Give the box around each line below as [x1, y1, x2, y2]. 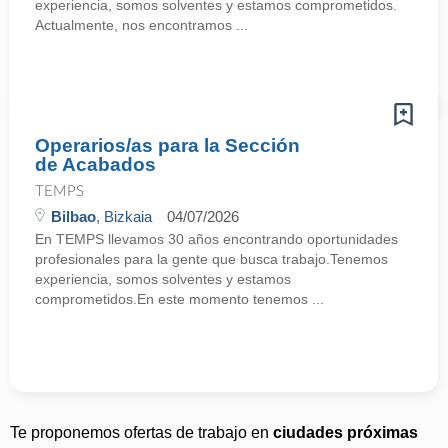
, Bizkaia [96, 208, 152, 225]
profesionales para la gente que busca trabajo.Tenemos [35, 251, 388, 267]
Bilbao [51, 208, 96, 225]
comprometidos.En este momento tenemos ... [35, 291, 324, 307]
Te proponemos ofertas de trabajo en [10, 424, 273, 441]
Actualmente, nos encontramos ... [35, 17, 248, 33]
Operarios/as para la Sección [35, 135, 300, 156]
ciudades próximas [273, 424, 418, 441]
